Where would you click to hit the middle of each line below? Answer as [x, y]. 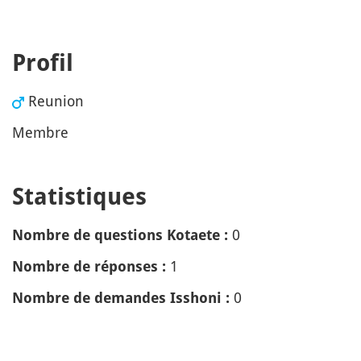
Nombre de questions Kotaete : [120, 235]
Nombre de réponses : [89, 266]
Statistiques [79, 197]
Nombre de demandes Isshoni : [121, 298]
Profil [43, 63]
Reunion [56, 101]
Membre [40, 132]
